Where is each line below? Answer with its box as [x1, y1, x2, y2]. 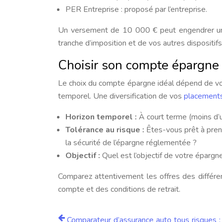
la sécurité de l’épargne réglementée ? [65, 137, 197, 148]
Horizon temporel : [65, 111, 139, 122]
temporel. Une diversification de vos [58, 91, 184, 102]
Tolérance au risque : [65, 124, 147, 135]
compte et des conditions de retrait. [58, 184, 180, 195]
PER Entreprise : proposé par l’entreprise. [65, 4, 207, 15]
